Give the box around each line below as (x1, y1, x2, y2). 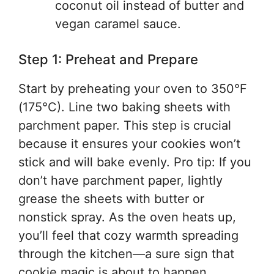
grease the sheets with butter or (18, 191, 204, 206)
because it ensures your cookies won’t (18, 136, 240, 151)
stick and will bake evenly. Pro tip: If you (18, 155, 251, 169)
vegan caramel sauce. (55, 17, 181, 31)
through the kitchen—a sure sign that (18, 246, 234, 261)
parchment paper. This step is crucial (18, 118, 231, 133)
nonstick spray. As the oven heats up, (18, 210, 236, 224)
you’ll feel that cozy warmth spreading (18, 228, 239, 243)
